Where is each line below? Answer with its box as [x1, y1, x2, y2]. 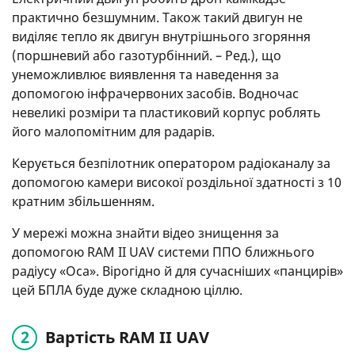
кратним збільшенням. [12, 193, 155, 211]
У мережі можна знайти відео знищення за [12, 224, 279, 242]
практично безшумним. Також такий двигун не [12, 9, 303, 27]
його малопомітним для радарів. [12, 123, 215, 141]
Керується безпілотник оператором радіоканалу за [12, 155, 330, 173]
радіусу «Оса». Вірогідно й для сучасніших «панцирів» [12, 262, 343, 281]
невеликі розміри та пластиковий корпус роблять [12, 104, 321, 122]
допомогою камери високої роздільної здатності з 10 [12, 174, 342, 192]
